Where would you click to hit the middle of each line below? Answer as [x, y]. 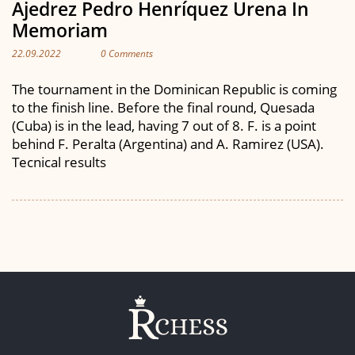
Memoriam [60, 30]
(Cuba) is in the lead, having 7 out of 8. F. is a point [164, 126]
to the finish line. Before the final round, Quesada [163, 107]
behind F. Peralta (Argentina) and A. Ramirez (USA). [168, 144]
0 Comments [127, 53]
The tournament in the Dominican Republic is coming [174, 89]
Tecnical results [59, 162]
